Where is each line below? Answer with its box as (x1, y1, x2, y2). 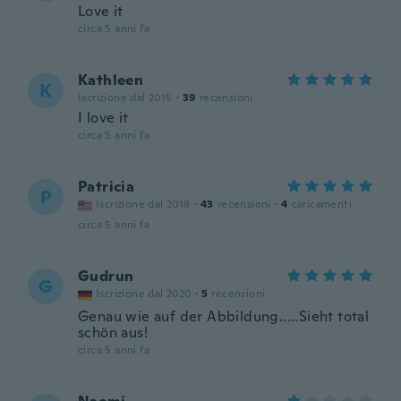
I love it (78, 108, 129, 127)
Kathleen (78, 71, 144, 90)
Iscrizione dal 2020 (96, 286, 192, 301)
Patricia (78, 177, 135, 196)
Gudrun (78, 267, 134, 286)
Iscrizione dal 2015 (78, 90, 173, 105)
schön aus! (78, 323, 149, 342)
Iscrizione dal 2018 (96, 197, 191, 211)
